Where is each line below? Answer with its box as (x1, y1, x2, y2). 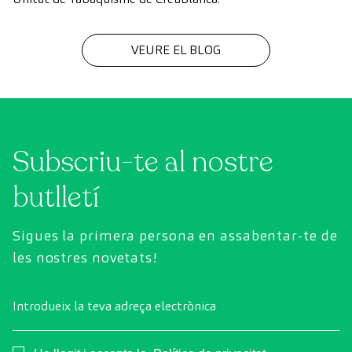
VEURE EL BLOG (131, 41, 221, 58)
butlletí (13, 178, 99, 217)
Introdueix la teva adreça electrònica (13, 297, 216, 314)
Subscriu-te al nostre (13, 142, 273, 181)
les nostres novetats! (13, 247, 157, 266)
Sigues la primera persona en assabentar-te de (13, 225, 338, 244)
